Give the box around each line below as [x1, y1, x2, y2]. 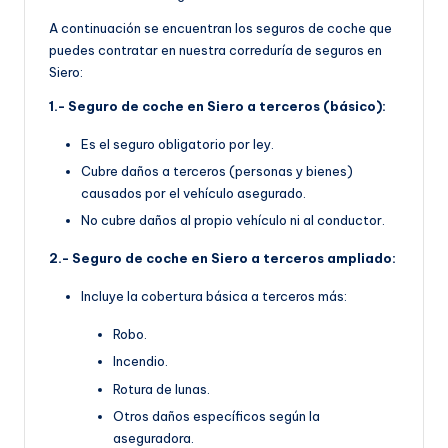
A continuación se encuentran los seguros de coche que [49, 20, 392, 37]
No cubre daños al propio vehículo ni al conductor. [81, 212, 385, 229]
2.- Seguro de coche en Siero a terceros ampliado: [49, 250, 396, 267]
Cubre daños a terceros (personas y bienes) [81, 163, 353, 180]
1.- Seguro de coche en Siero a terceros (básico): [49, 98, 386, 115]
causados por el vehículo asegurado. [81, 185, 306, 202]
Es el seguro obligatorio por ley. [81, 136, 274, 153]
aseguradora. [113, 429, 194, 446]
